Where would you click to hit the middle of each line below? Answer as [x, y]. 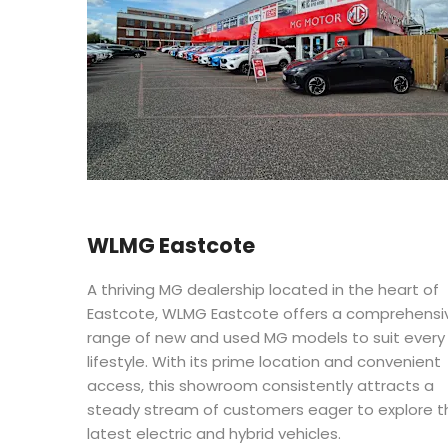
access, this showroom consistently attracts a [260, 386]
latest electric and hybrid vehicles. [214, 434]
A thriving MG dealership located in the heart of [263, 290]
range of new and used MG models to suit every [266, 338]
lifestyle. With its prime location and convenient [264, 362]
